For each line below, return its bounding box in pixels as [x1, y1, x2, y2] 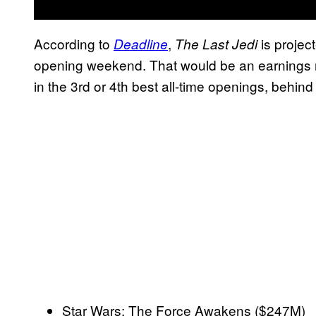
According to [34, 33, 114, 53]
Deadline [114, 34, 168, 53]
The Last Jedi [175, 34, 257, 53]
